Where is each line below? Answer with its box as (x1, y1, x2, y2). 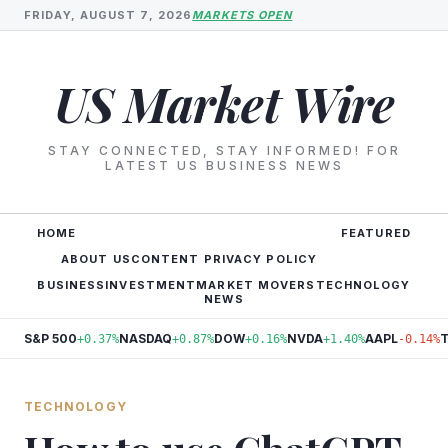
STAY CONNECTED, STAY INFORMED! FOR (47, 143, 401, 158)
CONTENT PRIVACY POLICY (130, 252, 318, 266)
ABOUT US (61, 252, 131, 266)
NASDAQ (119, 331, 172, 346)
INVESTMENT (105, 278, 197, 292)
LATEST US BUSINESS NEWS (104, 158, 344, 173)
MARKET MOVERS (196, 278, 316, 292)
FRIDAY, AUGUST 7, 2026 (24, 8, 193, 22)
